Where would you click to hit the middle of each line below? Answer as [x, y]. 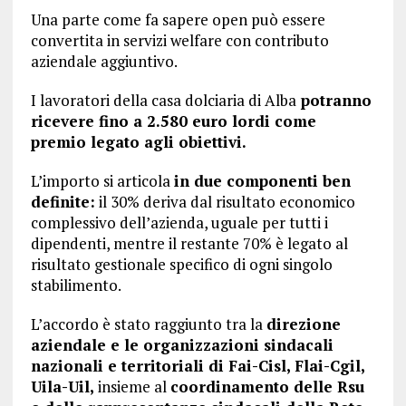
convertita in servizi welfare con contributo [179, 41]
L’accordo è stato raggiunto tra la [148, 324]
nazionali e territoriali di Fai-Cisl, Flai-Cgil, [197, 366]
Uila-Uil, [62, 387]
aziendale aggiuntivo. [104, 62]
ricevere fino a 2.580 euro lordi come [173, 121]
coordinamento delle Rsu [267, 387]
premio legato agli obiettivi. [138, 142]
